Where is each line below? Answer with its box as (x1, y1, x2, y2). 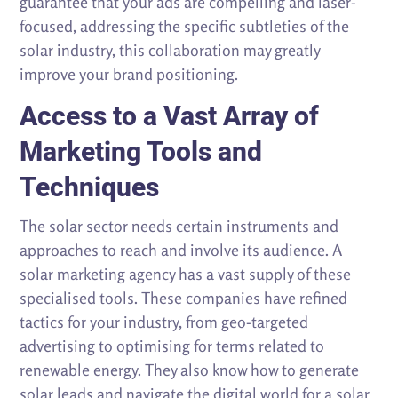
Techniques (20, 171, 160, 203)
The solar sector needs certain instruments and (20, 216, 339, 236)
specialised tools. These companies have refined (20, 288, 348, 308)
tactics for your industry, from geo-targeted (20, 312, 309, 332)
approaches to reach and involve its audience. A (20, 240, 343, 260)
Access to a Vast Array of (20, 100, 320, 132)
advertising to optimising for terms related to (20, 336, 325, 356)
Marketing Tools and (20, 136, 263, 168)
